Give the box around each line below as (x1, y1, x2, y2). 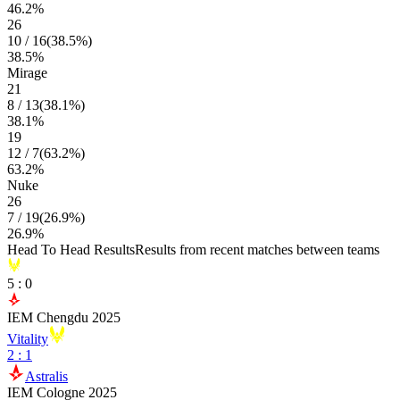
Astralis (25, 369, 68, 384)
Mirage (7, 65, 47, 80)
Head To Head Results (7, 242, 135, 257)
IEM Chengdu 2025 (7, 310, 121, 325)
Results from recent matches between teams (135, 242, 379, 257)
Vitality (7, 331, 48, 346)
